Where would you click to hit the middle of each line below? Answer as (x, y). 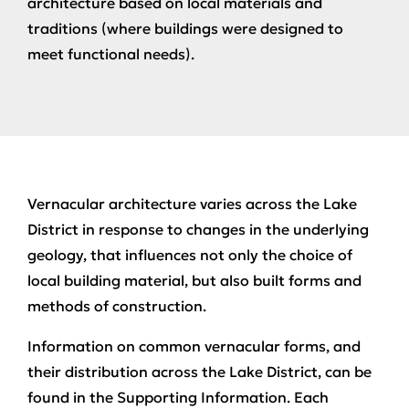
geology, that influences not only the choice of (190, 254)
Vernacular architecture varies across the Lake (192, 203)
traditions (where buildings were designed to (185, 28)
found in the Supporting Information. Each (178, 397)
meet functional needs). (111, 53)
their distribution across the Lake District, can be (199, 371)
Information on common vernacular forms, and (194, 346)
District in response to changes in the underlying (198, 229)
